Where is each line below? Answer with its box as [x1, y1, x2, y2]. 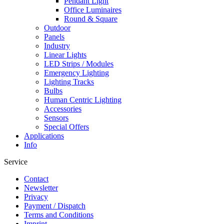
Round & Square [64, 14, 117, 23]
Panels [44, 32, 64, 41]
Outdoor [44, 23, 70, 32]
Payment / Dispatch [24, 201, 85, 210]
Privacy [24, 192, 48, 201]
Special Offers [44, 122, 89, 131]
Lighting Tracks [44, 77, 94, 86]
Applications [24, 131, 64, 140]
